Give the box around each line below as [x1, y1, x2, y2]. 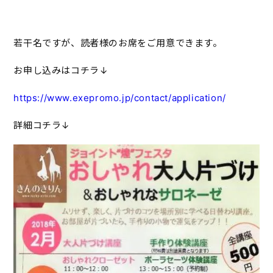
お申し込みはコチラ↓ [13, 64, 108, 76]
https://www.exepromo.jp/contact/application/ [13, 91, 226, 104]
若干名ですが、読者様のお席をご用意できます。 [13, 37, 222, 49]
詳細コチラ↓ [13, 119, 70, 131]
